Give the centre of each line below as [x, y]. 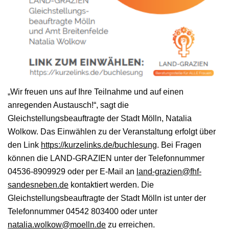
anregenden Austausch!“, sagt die [68, 105]
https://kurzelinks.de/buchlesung [99, 145]
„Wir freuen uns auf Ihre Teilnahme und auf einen [96, 91]
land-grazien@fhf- [169, 171]
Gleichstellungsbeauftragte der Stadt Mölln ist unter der [107, 198]
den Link [24, 145]
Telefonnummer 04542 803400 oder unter [83, 211]
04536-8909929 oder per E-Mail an [72, 171]
